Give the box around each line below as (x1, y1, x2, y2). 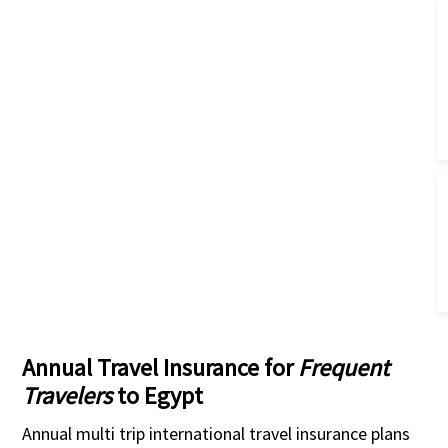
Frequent (297, 352, 389, 384)
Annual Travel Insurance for (21, 352, 298, 384)
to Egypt (111, 380, 203, 412)
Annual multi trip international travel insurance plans (21, 422, 410, 446)
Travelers (21, 380, 112, 412)
